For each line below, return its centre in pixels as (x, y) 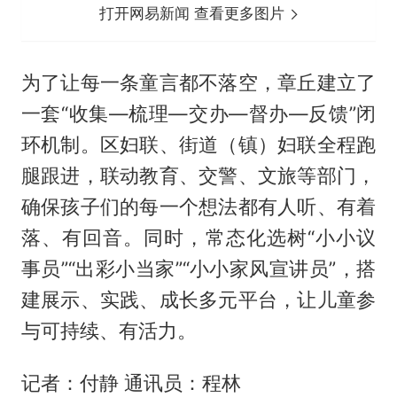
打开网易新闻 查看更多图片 (195, 14)
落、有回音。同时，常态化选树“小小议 (198, 238)
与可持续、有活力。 (109, 331)
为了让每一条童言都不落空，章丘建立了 (198, 83)
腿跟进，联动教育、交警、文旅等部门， (198, 176)
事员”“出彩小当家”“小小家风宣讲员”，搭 (198, 269)
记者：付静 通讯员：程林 (131, 383)
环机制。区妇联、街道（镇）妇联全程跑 (198, 145)
